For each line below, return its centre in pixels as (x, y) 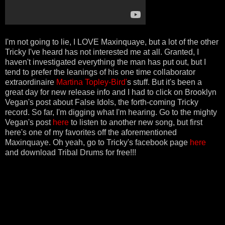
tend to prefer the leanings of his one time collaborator (100, 72)
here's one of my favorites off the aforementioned (91, 132)
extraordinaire (31, 82)
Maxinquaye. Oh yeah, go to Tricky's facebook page (97, 142)
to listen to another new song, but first (136, 122)
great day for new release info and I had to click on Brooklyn (111, 92)
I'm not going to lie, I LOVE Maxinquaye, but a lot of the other (112, 42)
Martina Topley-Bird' (92, 82)
